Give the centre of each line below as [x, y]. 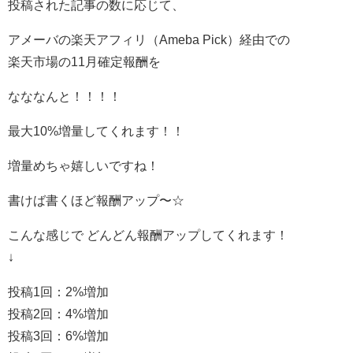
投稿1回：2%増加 [58, 292]
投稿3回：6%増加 [58, 336]
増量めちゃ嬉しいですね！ [84, 166]
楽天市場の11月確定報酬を [84, 62]
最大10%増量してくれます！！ [96, 131]
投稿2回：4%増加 [58, 314]
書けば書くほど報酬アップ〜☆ [96, 201]
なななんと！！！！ [65, 97]
